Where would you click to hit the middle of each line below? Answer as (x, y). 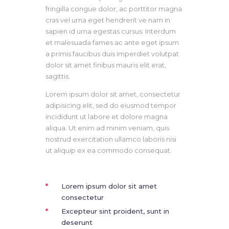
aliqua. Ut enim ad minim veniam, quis (107, 128)
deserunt (77, 222)
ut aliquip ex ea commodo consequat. (109, 150)
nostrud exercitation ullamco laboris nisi (111, 139)
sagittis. (58, 76)
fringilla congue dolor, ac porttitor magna (114, 8)
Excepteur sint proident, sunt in (115, 211)
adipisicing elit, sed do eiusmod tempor (111, 105)
